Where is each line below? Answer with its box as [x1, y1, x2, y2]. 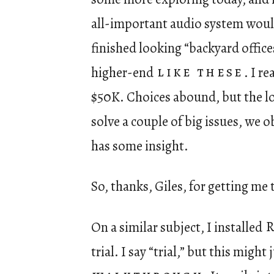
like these [157, 62, 244, 82]
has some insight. [91, 136, 188, 155]
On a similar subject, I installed [91, 217, 265, 237]
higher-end [91, 62, 156, 82]
